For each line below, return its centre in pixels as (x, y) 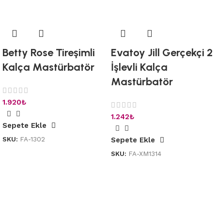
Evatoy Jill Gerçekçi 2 (162, 52)
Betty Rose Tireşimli (49, 52)
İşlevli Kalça (139, 67)
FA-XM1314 (145, 154)
